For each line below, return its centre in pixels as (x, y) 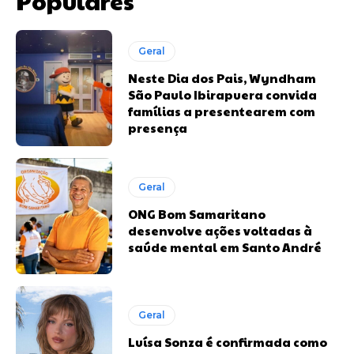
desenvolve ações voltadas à (220, 230)
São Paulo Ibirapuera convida (223, 94)
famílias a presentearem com (222, 111)
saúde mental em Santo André (225, 247)
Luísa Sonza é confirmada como (228, 341)
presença (158, 127)
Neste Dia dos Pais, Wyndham (222, 77)
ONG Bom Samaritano (197, 213)
